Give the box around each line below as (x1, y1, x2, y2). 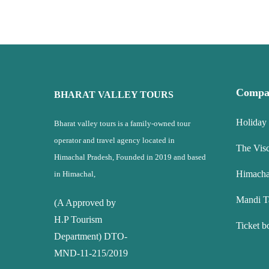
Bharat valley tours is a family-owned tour (53, 119, 190, 128)
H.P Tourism (53, 214, 102, 225)
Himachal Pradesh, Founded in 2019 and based (53, 153, 206, 162)
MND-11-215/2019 (53, 248, 128, 259)
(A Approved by (53, 198, 116, 208)
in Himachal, (53, 169, 95, 179)
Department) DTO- (53, 231, 127, 242)
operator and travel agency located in (53, 136, 175, 145)
